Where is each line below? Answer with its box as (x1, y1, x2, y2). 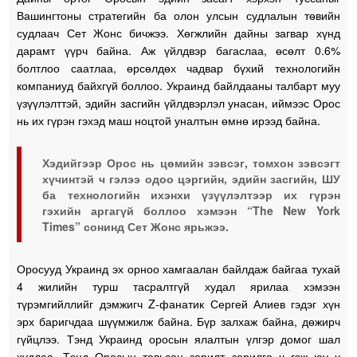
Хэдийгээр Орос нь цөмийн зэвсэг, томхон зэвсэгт (42, 154, 340, 171)
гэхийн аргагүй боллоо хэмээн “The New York (42, 202, 340, 218)
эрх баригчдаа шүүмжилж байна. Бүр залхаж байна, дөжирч (17, 312, 340, 329)
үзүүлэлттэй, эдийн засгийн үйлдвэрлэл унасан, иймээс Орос (17, 94, 340, 111)
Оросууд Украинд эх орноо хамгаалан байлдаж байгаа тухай (17, 260, 340, 277)
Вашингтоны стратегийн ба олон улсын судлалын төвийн (17, 6, 340, 23)
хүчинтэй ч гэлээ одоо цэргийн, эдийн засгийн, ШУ (42, 170, 340, 186)
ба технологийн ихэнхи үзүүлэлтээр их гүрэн (42, 186, 340, 202)
